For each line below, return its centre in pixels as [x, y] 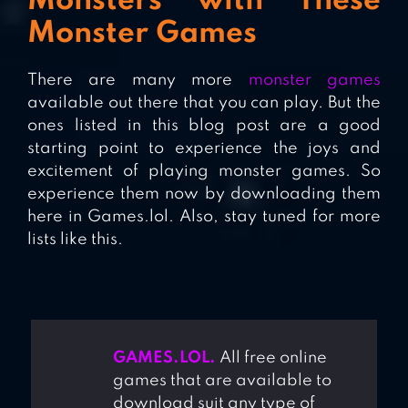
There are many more [138, 81]
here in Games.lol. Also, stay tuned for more [204, 217]
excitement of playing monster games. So [204, 172]
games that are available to [222, 381]
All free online [271, 358]
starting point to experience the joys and [204, 149]
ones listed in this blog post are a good [204, 126]
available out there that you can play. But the [204, 103]
